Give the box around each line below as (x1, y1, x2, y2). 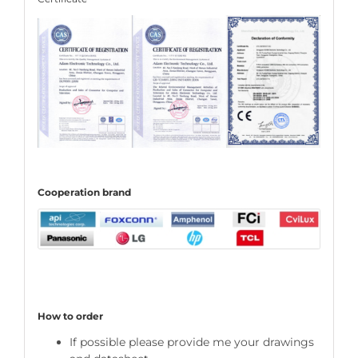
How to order (37, 310, 103, 323)
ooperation (44, 186, 100, 199)
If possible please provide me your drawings (69, 335, 314, 350)
